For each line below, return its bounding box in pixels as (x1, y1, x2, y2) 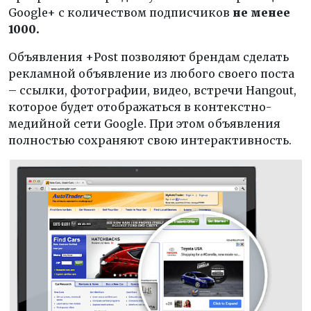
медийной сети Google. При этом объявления (8, 117, 280, 131)
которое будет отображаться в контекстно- (8, 100, 271, 114)
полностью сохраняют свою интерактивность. (8, 133, 292, 147)
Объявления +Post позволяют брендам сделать (8, 50, 289, 64)
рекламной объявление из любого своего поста (8, 67, 294, 81)
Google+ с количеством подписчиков (8, 6, 233, 19)
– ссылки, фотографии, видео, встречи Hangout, (8, 83, 296, 97)
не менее (233, 6, 290, 19)
